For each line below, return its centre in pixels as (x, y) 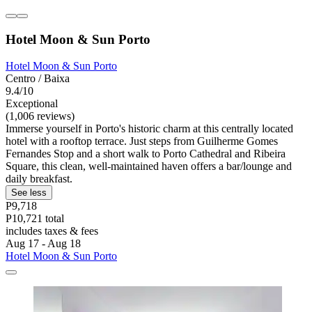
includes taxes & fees (52, 231)
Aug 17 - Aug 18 (43, 244)
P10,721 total (35, 219)
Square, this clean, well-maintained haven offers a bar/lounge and (149, 166)
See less (29, 193)
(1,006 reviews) (40, 116)
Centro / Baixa (38, 79)
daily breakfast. (39, 179)
